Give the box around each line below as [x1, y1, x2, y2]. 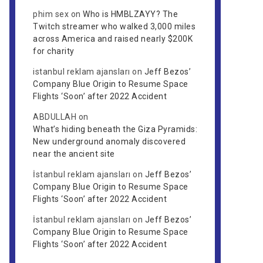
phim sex [33, 9, 69, 19]
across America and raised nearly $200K [33, 34, 193, 43]
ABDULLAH [33, 112, 76, 122]
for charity [33, 46, 75, 56]
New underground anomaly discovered [33, 137, 186, 146]
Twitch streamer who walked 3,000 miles [33, 22, 195, 31]
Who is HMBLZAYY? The [83, 9, 178, 19]
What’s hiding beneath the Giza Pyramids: [33, 124, 197, 134]
